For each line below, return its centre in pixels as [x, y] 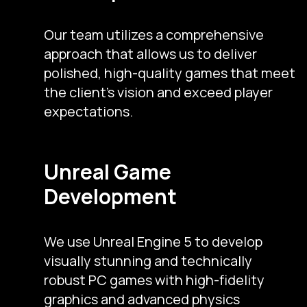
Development [110, 196]
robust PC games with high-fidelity [154, 280]
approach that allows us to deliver [150, 53]
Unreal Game [108, 171]
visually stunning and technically [148, 260]
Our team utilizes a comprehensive [154, 34]
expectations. [88, 111]
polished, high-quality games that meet [170, 73]
